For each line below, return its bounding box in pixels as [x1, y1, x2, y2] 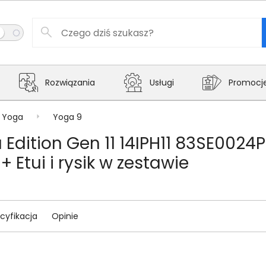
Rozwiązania [45, 77, 95, 88]
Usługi [150, 77, 174, 88]
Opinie [52, 210, 78, 222]
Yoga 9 [53, 110, 82, 123]
